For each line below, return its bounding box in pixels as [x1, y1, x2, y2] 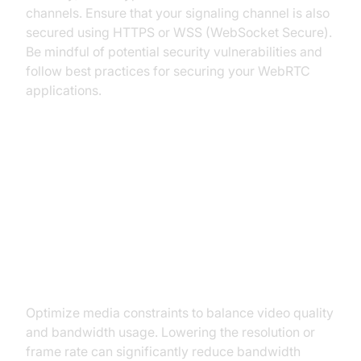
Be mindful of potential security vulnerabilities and [26, 44, 322, 60]
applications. [26, 82, 102, 99]
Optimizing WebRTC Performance [26, 165, 327, 189]
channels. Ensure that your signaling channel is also [26, 5, 330, 22]
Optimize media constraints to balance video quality [26, 305, 334, 322]
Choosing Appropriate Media [26, 238, 282, 262]
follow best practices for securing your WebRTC [26, 63, 310, 80]
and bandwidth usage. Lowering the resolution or [26, 324, 315, 341]
